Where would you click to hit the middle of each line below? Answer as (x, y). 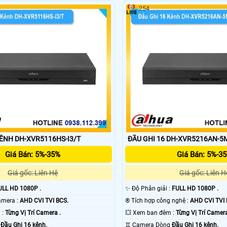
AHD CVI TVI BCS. (44, 201)
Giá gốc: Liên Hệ (32, 173)
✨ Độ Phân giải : (152, 189)
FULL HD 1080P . (195, 189)
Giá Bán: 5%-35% (32, 155)
